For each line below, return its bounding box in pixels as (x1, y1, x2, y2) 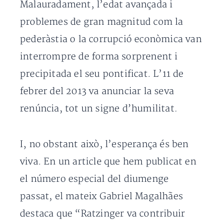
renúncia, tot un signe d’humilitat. (20, 103, 178, 114)
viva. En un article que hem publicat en (20, 156, 196, 167)
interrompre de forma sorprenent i (20, 51, 178, 62)
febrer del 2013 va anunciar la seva (20, 86, 174, 97)
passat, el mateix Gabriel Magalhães (20, 191, 183, 202)
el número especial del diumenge (20, 173, 169, 185)
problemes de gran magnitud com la (20, 16, 183, 28)
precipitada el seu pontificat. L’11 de (20, 68, 184, 80)
